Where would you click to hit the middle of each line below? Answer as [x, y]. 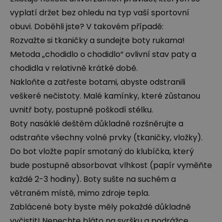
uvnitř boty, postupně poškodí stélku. [82, 110]
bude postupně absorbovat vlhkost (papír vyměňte [111, 165]
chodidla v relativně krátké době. [74, 68]
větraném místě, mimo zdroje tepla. [80, 193]
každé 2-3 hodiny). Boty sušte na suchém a [93, 179]
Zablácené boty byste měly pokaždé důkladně [100, 207]
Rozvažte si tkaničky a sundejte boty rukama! [97, 40]
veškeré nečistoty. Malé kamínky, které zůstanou [105, 96]
